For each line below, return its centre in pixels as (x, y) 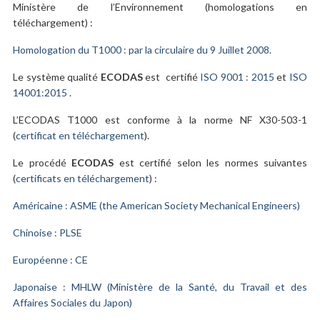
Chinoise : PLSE (47, 232)
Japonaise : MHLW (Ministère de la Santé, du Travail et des (160, 286)
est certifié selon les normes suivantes (210, 162)
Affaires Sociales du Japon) (72, 302)
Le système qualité (57, 76)
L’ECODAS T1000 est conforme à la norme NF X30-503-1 (160, 119)
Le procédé (42, 162)
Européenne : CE (50, 259)
